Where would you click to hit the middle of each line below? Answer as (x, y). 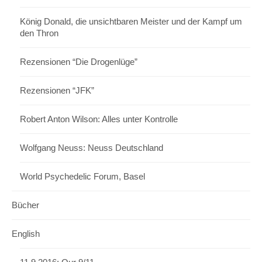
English (26, 234)
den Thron (39, 34)
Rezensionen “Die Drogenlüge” (79, 62)
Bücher (25, 206)
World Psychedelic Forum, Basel (82, 177)
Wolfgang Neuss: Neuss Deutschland (92, 148)
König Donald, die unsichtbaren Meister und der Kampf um (131, 22)
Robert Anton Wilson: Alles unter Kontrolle (99, 120)
